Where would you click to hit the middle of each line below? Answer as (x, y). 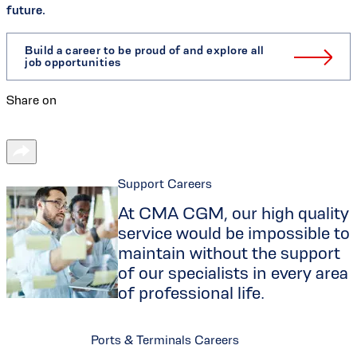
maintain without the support (229, 253)
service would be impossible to (234, 233)
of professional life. (191, 293)
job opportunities (73, 63)
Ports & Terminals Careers (165, 340)
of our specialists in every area (233, 273)
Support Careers (165, 184)
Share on (31, 100)
